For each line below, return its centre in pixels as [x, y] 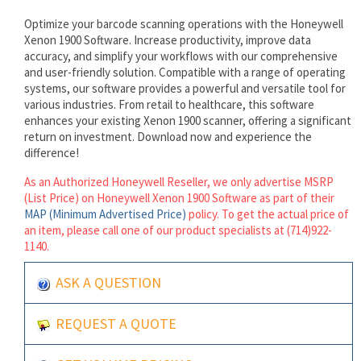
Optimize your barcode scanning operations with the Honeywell [184, 24]
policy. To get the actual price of [269, 214]
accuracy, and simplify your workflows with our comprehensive [181, 56]
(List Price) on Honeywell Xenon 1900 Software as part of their [179, 198]
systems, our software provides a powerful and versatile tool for [185, 88]
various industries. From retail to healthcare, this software [169, 104]
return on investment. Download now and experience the [168, 137]
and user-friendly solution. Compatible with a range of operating [185, 72]
